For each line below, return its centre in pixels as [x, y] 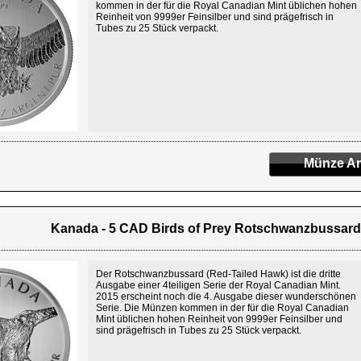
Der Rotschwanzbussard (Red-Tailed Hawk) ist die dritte [218, 274]
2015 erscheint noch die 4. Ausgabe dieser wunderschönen [226, 297]
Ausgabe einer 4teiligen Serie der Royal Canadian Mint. [218, 285]
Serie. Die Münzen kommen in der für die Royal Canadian [222, 308]
